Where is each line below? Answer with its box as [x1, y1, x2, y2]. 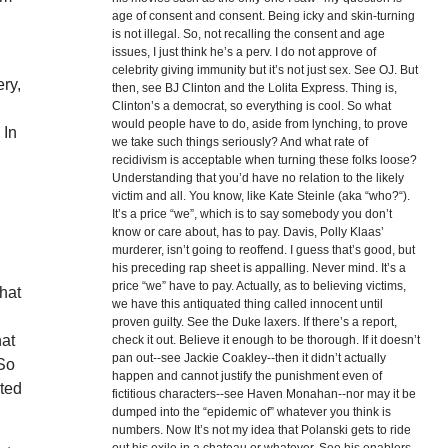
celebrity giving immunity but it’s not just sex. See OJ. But [111, 63, 418, 77]
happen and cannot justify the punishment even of [111, 369, 382, 383]
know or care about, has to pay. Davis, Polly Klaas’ [111, 225, 384, 239]
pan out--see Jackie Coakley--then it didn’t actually [111, 351, 386, 365]
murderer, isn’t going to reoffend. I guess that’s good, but [111, 243, 415, 257]
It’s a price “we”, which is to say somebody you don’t [111, 207, 392, 221]
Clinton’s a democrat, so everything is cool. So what [111, 99, 391, 113]
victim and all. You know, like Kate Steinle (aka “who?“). [111, 189, 410, 203]
